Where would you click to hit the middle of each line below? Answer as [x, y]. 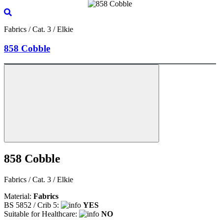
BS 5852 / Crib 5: [32, 205]
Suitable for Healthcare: [41, 214]
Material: [19, 196]
